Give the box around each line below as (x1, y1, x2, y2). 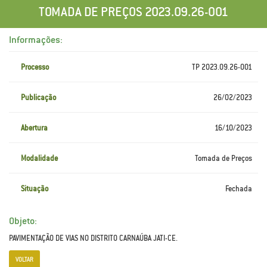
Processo (21, 63, 49, 72)
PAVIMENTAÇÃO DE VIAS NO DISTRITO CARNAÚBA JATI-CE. (9, 234, 178, 243)
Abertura (21, 123, 48, 132)
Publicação (21, 93, 56, 102)
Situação (21, 184, 48, 193)
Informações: (9, 33, 63, 45)
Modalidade (21, 154, 58, 163)
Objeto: (9, 215, 37, 226)
